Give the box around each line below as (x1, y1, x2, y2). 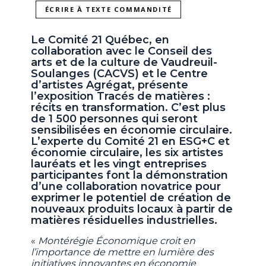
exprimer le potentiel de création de (31, 191, 232, 205)
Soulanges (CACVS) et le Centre (31, 67, 208, 81)
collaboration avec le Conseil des (31, 45, 213, 58)
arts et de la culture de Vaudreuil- (31, 56, 218, 69)
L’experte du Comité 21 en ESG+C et (31, 135, 230, 148)
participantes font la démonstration (31, 169, 229, 182)
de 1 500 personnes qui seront (31, 112, 198, 126)
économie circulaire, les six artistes (31, 146, 224, 160)
